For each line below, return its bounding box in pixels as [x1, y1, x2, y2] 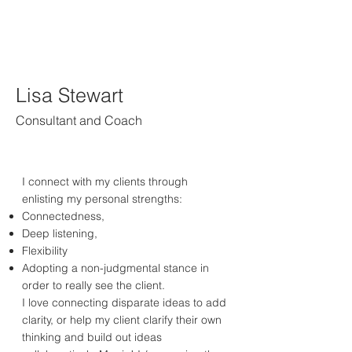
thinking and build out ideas [22, 330, 162, 344]
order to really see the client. [22, 278, 165, 292]
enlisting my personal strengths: [22, 192, 182, 206]
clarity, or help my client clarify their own [22, 313, 222, 327]
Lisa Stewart [16, 83, 123, 107]
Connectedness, [22, 209, 104, 223]
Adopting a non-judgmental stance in [22, 261, 209, 275]
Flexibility [22, 244, 68, 258]
